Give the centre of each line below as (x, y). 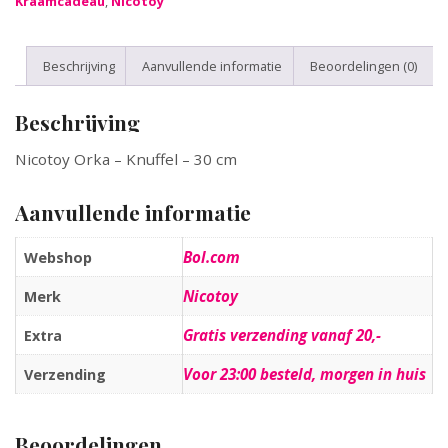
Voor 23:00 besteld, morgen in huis (304, 373)
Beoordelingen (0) (363, 65)
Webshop (58, 257)
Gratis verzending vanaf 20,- (282, 334)
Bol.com (211, 256)
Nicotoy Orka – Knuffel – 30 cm (126, 158)
